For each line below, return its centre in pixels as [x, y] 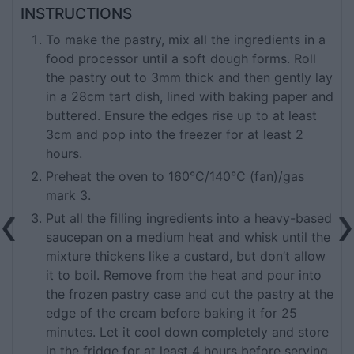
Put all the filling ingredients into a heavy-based [189, 218]
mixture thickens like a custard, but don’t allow [186, 256]
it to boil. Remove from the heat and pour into [184, 275]
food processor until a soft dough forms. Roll [181, 59]
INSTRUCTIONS [76, 13]
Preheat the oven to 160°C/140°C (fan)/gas [175, 177]
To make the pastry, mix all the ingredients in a [186, 40]
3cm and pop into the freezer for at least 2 [175, 135]
